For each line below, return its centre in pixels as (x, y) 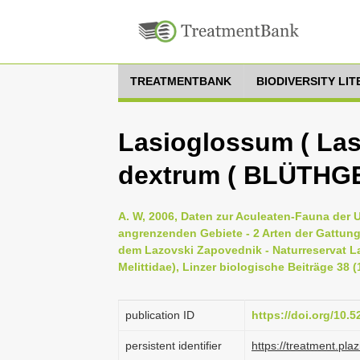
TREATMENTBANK (181, 81)
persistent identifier (174, 346)
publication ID (160, 315)
